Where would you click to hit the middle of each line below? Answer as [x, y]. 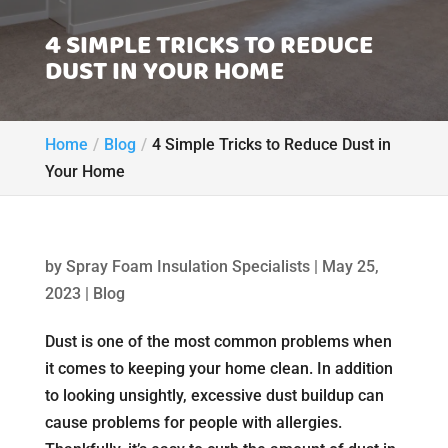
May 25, [350, 266]
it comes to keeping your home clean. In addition [218, 368]
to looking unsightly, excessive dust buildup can [214, 395]
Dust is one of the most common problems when [218, 341]
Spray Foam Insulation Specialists [187, 266]
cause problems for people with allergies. [193, 422]
